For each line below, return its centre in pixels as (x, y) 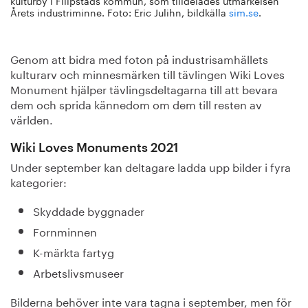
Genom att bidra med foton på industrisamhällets (139, 58)
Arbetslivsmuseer (78, 272)
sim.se (244, 12)
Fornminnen (65, 231)
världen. (32, 119)
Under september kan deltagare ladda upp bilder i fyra (151, 166)
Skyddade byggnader (88, 210)
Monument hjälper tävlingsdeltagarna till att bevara (144, 88)
